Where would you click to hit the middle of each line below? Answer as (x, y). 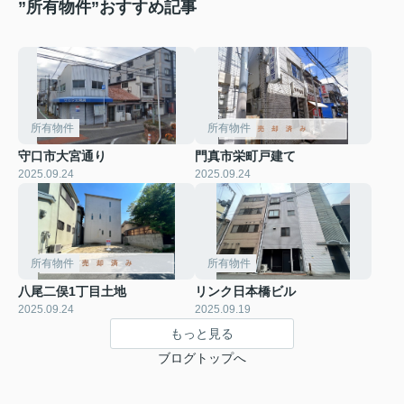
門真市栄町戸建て (245, 156)
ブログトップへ (202, 358)
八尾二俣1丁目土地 (72, 292)
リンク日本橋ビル (245, 292)
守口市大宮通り (62, 156)
